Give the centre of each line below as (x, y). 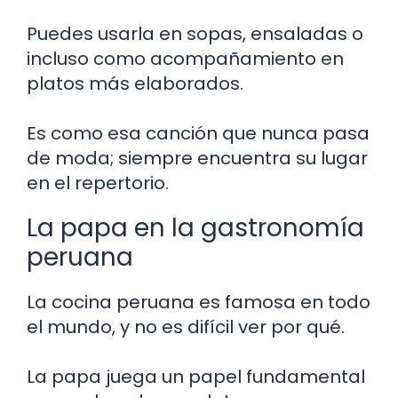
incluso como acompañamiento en (185, 58)
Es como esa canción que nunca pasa (198, 133)
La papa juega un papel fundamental (196, 376)
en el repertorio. (98, 183)
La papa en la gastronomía (195, 227)
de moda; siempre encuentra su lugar (197, 158)
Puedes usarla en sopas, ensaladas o (195, 33)
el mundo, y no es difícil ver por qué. (186, 326)
